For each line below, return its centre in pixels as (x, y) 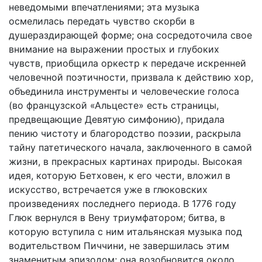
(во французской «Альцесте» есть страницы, (114, 105)
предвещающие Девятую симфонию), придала (117, 119)
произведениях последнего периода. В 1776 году (123, 204)
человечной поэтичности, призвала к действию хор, (131, 77)
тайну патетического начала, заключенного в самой (130, 147)
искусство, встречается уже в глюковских (108, 189)
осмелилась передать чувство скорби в (102, 21)
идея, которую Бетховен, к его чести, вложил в (120, 175)
